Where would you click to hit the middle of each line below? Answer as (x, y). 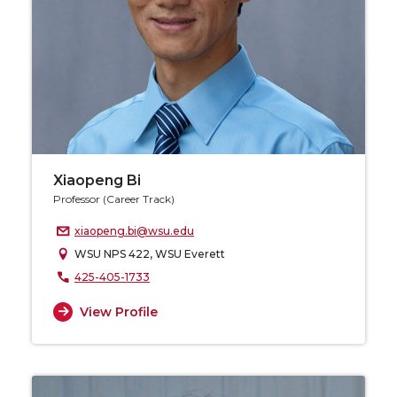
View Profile (118, 311)
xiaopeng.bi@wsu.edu (134, 231)
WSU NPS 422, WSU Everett (150, 254)
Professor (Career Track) (114, 199)
